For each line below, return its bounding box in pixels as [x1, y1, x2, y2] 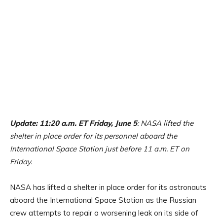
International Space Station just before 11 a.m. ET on [10, 144, 189, 153]
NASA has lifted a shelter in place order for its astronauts [10, 182, 207, 192]
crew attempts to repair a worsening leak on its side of [10, 208, 198, 218]
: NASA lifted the [137, 118, 193, 128]
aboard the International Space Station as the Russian [10, 195, 196, 205]
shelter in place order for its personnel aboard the [10, 131, 177, 141]
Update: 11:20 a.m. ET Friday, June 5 [10, 118, 137, 128]
